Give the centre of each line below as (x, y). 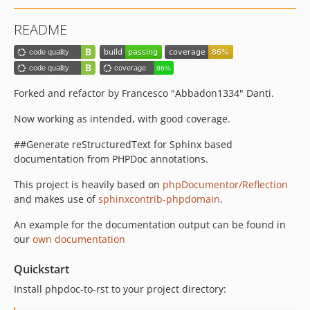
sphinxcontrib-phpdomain (159, 199)
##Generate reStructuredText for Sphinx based (123, 144)
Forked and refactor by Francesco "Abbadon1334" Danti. (144, 93)
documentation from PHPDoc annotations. (111, 158)
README (40, 29)
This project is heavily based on (88, 184)
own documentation (79, 239)
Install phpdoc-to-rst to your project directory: (120, 289)
